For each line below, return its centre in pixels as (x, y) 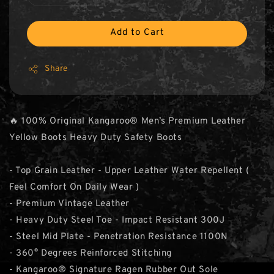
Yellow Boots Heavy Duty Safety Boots (96, 138)
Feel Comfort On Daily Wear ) (74, 187)
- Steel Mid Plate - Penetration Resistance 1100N (119, 237)
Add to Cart (137, 33)
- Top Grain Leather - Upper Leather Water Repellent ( (129, 171)
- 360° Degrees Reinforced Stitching (91, 254)
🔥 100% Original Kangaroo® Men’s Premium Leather (128, 121)
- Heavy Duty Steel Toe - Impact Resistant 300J (117, 220)
